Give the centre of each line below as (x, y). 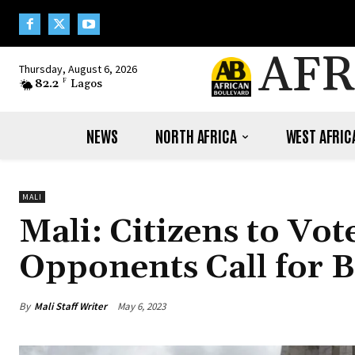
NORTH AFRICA (196, 136)
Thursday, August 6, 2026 (78, 69)
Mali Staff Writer (71, 306)
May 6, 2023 (141, 307)
